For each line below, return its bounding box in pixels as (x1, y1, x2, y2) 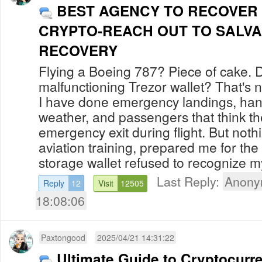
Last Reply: (157, 172, 223, 190)
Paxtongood (41, 231, 85, 243)
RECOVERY (39, 40, 118, 60)
